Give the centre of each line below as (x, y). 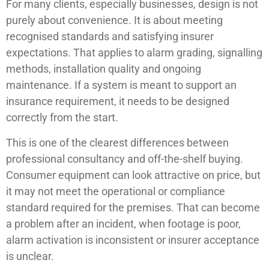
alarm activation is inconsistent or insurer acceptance (133, 240)
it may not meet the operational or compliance (116, 191)
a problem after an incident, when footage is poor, (123, 223)
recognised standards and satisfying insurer (110, 37)
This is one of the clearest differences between (117, 142)
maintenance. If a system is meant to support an (121, 85)
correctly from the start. (62, 118)
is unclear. (30, 256)
